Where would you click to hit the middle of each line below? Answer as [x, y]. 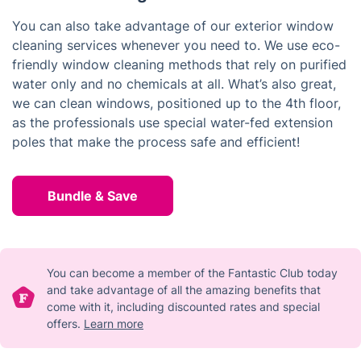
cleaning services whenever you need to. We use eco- [176, 45]
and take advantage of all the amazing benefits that [184, 289]
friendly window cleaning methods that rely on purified [179, 64]
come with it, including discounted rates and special [183, 306]
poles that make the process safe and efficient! [156, 141]
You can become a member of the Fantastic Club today [192, 272]
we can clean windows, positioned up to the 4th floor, [176, 103]
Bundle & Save [93, 195]
